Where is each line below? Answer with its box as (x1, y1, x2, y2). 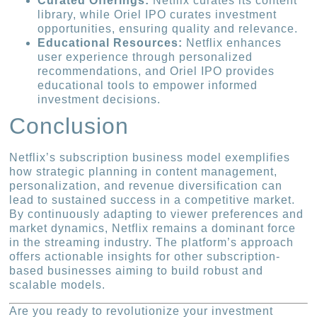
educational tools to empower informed (38, 79, 258, 92)
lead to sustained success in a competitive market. (9, 194, 296, 207)
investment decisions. (38, 93, 161, 106)
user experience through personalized (38, 51, 253, 64)
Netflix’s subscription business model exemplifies (9, 151, 291, 164)
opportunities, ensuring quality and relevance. (38, 23, 299, 35)
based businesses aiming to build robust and (9, 265, 264, 277)
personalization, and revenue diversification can (9, 180, 283, 192)
